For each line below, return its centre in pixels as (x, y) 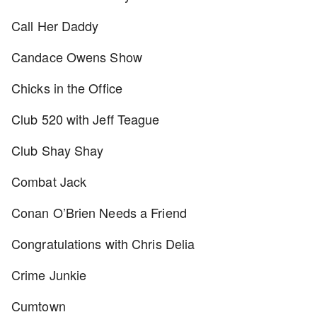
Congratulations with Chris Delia (103, 243)
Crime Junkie (49, 275)
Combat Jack (49, 181)
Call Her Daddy (55, 25)
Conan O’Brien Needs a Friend (99, 212)
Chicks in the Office (67, 88)
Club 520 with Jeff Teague (86, 119)
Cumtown (39, 306)
